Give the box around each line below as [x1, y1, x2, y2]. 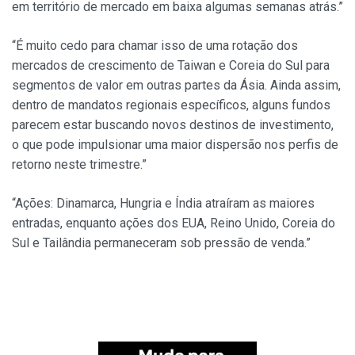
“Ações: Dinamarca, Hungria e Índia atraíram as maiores [12, 196, 315, 212]
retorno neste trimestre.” [12, 157, 147, 173]
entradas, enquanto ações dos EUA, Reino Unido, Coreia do [12, 216, 335, 231]
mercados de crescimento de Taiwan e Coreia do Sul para [12, 58, 330, 74]
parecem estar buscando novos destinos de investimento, [12, 117, 334, 133]
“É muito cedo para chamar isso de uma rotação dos [12, 38, 298, 54]
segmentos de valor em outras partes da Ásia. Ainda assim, [12, 78, 341, 94]
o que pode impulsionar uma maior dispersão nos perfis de [12, 137, 338, 153]
